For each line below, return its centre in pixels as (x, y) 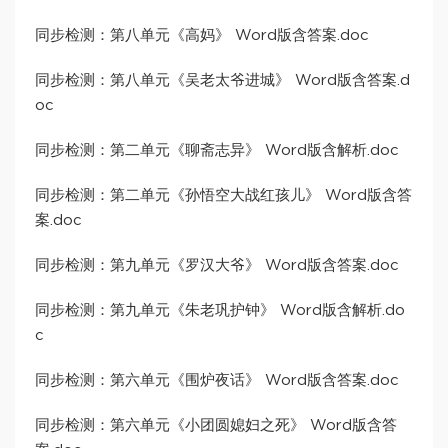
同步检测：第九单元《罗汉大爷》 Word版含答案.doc (217, 266)
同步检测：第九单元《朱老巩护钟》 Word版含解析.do (220, 311)
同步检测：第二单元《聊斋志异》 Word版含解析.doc (217, 151)
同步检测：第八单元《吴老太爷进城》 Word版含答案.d (222, 81)
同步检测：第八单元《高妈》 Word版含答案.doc (202, 36)
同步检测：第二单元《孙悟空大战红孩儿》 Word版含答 (223, 196)
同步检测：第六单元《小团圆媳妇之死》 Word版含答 (216, 426)
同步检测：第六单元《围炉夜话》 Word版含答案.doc (217, 381)
